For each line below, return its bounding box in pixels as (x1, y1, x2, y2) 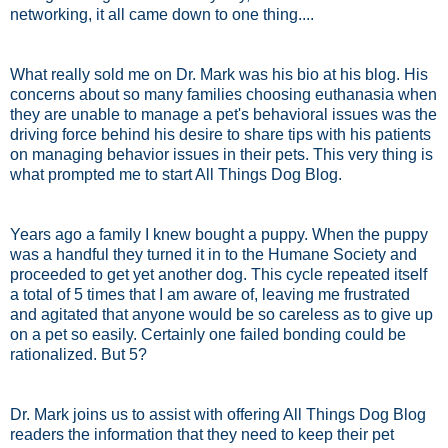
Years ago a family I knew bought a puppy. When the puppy (10, 225, 428, 243)
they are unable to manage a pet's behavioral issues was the (10, 105, 437, 123)
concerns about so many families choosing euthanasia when (10, 85, 437, 103)
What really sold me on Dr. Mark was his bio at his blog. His (10, 65, 428, 83)
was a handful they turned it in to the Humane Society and (10, 245, 417, 263)
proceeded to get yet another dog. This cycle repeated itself (10, 265, 427, 283)
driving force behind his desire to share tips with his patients (10, 125, 431, 143)
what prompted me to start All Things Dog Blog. (10, 165, 346, 183)
